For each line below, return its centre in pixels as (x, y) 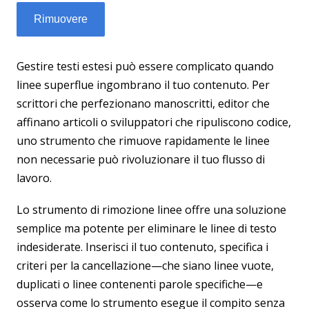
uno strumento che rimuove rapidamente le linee (143, 141)
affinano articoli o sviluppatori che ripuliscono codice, (154, 122)
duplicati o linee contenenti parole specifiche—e (140, 284)
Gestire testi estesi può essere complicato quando (145, 66)
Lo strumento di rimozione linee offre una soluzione (151, 210)
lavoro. (34, 178)
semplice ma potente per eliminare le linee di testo (147, 228)
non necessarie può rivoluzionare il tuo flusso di (141, 159)
